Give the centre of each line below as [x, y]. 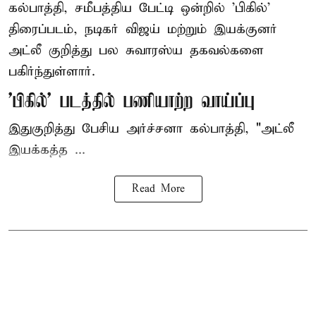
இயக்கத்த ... [47, 150]
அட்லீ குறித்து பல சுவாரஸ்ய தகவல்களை [136, 50]
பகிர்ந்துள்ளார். [52, 71]
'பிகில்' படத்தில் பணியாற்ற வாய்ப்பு [132, 102]
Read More [158, 189]
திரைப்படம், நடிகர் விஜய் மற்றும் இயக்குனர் [143, 29]
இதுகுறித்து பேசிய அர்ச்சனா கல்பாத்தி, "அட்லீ [151, 128]
